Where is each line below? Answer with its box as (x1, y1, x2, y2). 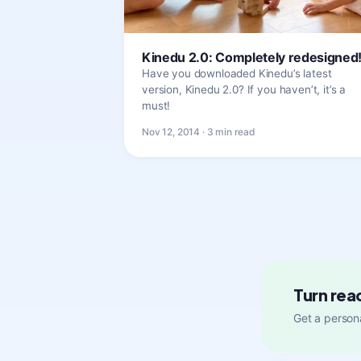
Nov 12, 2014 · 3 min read (142, 125, 255, 138)
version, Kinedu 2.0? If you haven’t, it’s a (142, 82, 346, 96)
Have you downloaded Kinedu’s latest (142, 66, 332, 80)
